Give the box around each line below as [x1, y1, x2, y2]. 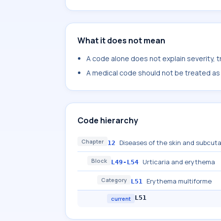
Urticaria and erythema [143, 157, 215, 166]
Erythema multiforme [147, 177, 212, 185]
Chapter [81, 138, 104, 145]
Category [101, 176, 127, 184]
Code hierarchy [77, 115, 138, 126]
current [111, 195, 131, 202]
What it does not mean [77, 35, 165, 46]
